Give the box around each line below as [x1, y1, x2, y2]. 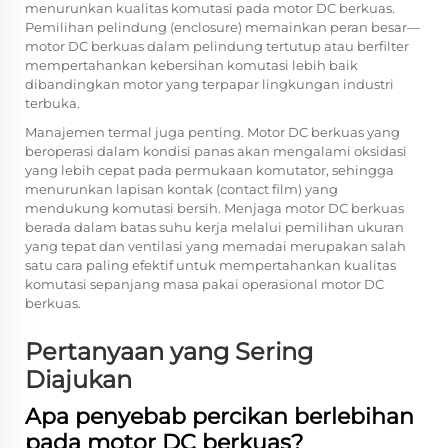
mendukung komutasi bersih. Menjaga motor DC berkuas [25, 200, 404, 216]
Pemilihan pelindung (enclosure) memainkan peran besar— [25, 19, 420, 35]
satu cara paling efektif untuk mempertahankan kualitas [25, 257, 396, 273]
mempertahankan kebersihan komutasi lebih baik [25, 57, 358, 73]
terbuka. [25, 95, 80, 111]
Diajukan [25, 365, 132, 394]
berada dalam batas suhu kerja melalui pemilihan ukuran [25, 219, 404, 235]
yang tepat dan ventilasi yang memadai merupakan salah [25, 238, 406, 254]
